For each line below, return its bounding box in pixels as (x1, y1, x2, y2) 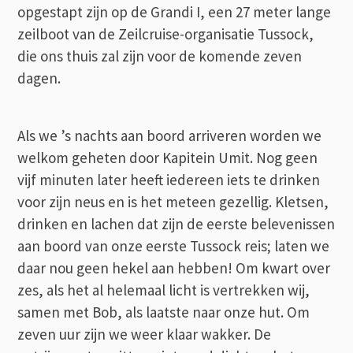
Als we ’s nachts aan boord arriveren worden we (17, 125, 322, 145)
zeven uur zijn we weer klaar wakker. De (17, 324, 272, 344)
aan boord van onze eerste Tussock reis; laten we (17, 236, 330, 255)
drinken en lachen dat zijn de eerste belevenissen (17, 214, 336, 233)
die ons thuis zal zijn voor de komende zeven (17, 46, 303, 65)
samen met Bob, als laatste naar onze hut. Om (17, 302, 310, 321)
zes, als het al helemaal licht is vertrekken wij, (17, 280, 310, 299)
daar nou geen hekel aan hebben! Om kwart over (17, 258, 331, 277)
